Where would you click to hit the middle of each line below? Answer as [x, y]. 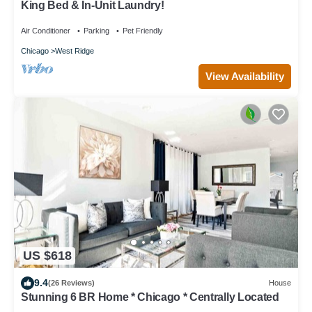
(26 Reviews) [71, 283]
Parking [96, 31]
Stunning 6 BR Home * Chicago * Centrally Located [150, 297]
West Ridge [75, 51]
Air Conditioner [46, 31]
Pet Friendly [143, 31]
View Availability [245, 76]
